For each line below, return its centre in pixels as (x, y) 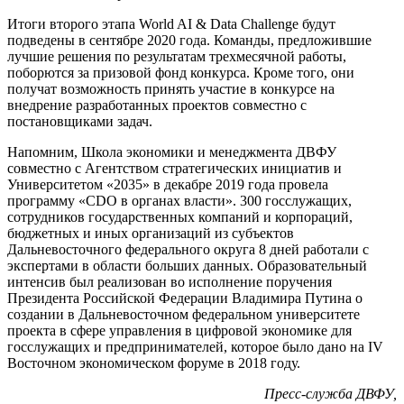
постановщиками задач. (80, 121)
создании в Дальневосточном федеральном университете (184, 314)
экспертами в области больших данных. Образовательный (187, 265)
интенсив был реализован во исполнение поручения (170, 281)
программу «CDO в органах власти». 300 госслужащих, (179, 200)
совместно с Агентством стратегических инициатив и (174, 168)
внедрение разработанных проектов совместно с (157, 105)
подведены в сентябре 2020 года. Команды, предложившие (189, 40)
